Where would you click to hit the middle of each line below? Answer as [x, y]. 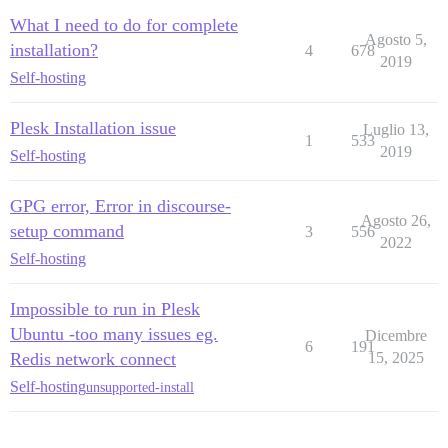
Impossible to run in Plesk [105, 309]
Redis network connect [93, 359]
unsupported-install [140, 387]
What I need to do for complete [124, 25]
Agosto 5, [395, 40]
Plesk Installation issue [93, 128]
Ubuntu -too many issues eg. [114, 334]
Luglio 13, [395, 130]
